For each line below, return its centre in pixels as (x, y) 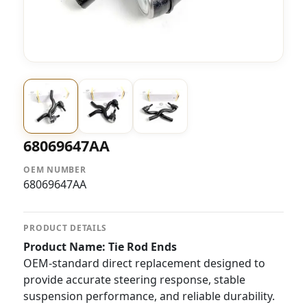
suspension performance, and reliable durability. (149, 296)
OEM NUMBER (55, 170)
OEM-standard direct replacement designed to (145, 263)
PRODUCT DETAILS (65, 228)
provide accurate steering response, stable (135, 280)
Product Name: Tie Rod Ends (100, 247)
